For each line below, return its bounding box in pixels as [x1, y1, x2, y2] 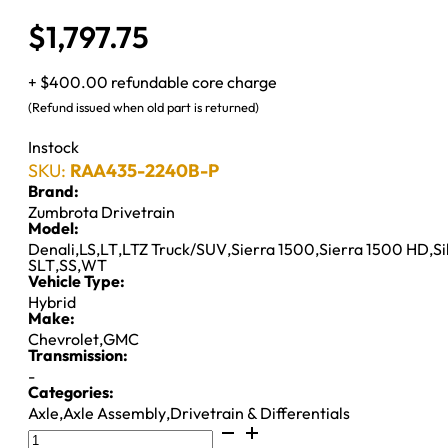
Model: [28, 217, 79, 238]
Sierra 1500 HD [319, 238, 429, 259]
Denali [28, 238, 75, 259]
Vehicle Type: [28, 270, 125, 291]
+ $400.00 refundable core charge [28, 71, 277, 92]
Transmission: [28, 344, 128, 365]
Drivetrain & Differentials [170, 402, 350, 423]
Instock [28, 136, 79, 157]
